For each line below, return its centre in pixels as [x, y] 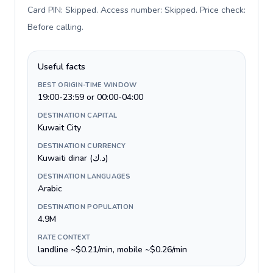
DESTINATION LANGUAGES [84, 176]
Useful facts [62, 67]
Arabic [50, 189]
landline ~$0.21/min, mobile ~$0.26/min [112, 250]
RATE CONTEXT [64, 237]
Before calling [55, 27]
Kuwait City [59, 128]
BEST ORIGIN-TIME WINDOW [87, 85]
